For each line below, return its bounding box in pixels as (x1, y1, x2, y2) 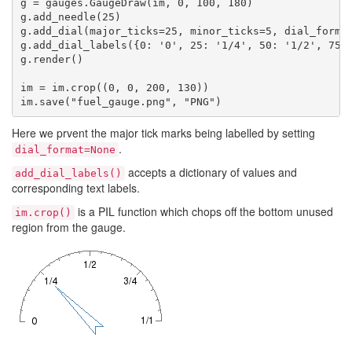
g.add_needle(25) (20, 10, 121, 23)
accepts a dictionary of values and (125, 164, 297, 180)
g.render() (20, 53, 83, 65)
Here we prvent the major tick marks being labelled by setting (12, 125, 315, 141)
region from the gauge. (12, 219, 126, 235)
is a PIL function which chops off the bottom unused (75, 203, 333, 219)
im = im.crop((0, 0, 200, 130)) (20, 81, 209, 93)
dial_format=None (15, 144, 115, 156)
